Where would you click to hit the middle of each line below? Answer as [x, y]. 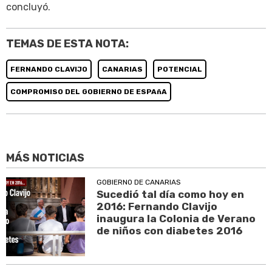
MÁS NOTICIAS [45, 158]
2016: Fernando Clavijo [157, 207]
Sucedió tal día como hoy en [171, 195]
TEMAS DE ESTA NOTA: [67, 43]
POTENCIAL [180, 69]
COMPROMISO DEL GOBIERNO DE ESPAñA [89, 91]
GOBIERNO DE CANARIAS [139, 182]
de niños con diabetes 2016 [170, 231]
